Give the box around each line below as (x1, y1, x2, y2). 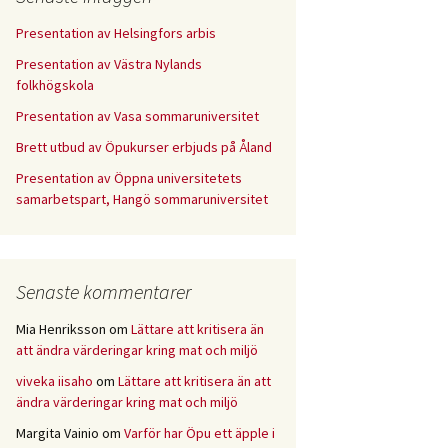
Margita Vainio (16, 424, 99, 442)
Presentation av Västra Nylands (16, 55, 202, 73)
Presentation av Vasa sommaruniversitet (16, 107, 259, 125)
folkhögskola (16, 76, 94, 94)
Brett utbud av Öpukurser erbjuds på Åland (16, 138, 272, 156)
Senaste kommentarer (16, 279, 191, 304)
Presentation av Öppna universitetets (16, 169, 242, 187)
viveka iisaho (16, 372, 93, 390)
